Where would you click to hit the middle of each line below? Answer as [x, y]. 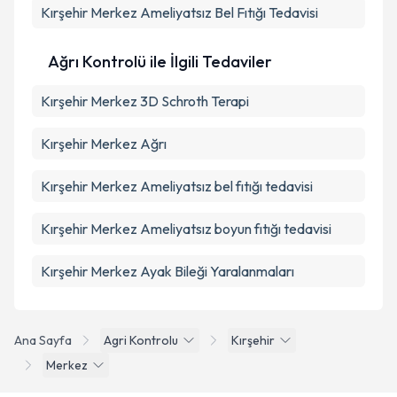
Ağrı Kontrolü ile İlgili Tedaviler [160, 62]
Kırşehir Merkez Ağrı [104, 144]
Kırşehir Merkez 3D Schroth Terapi [145, 101]
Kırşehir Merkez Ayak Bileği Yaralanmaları [167, 271]
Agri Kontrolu [141, 340]
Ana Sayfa [43, 340]
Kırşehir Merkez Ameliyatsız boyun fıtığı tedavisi [186, 229]
